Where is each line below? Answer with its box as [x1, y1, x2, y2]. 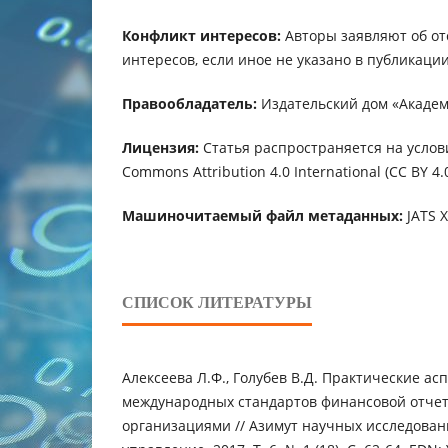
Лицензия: [122, 138, 199, 158]
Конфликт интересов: [122, 26, 281, 46]
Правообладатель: [122, 94, 257, 114]
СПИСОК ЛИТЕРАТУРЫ [122, 294, 312, 312]
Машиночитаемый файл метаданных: [122, 206, 403, 226]
